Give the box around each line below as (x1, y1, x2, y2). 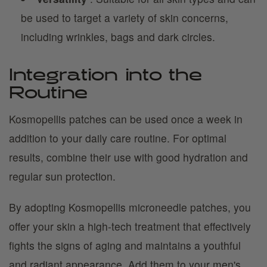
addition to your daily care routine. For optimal (9, 131, 226, 145)
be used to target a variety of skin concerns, (21, 10, 228, 25)
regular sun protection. (9, 169, 116, 184)
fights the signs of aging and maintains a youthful (9, 238, 241, 253)
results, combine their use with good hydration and (9, 150, 248, 164)
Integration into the (9, 67, 202, 84)
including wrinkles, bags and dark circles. (21, 29, 215, 44)
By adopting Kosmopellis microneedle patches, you (9, 200, 251, 215)
